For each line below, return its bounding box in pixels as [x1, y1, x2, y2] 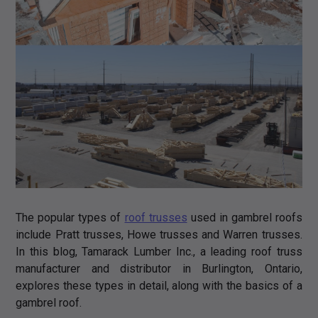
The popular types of [16, 211, 125, 225]
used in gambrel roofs [187, 211, 302, 225]
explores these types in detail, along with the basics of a [16, 279, 302, 293]
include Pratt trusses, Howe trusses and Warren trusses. [16, 228, 302, 242]
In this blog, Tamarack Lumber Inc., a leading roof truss [16, 245, 302, 259]
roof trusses [124, 211, 187, 225]
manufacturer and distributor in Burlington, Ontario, [16, 262, 302, 276]
